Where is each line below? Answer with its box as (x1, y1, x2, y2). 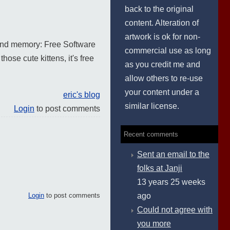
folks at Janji (137, 164, 182, 172)
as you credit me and (125, 60, 200, 69)
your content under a (125, 88, 199, 97)
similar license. (125, 102, 179, 110)
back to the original (125, 5, 194, 13)
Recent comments (124, 130, 178, 138)
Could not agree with (137, 205, 213, 214)
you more (137, 219, 171, 228)
